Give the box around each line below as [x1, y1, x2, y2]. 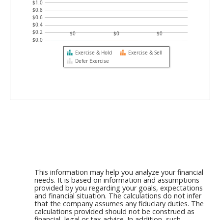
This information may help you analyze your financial [34, 167, 203, 177]
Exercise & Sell [128, 49, 163, 56]
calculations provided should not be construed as [34, 206, 194, 216]
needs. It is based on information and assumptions [34, 175, 199, 185]
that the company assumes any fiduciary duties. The [34, 198, 204, 208]
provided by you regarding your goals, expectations [34, 183, 203, 192]
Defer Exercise [75, 57, 109, 64]
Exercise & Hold [75, 49, 112, 56]
